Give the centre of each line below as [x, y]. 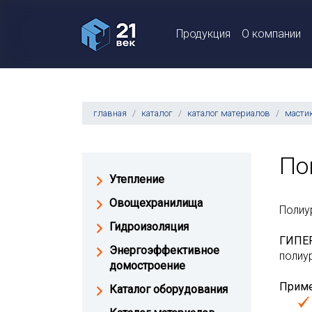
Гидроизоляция [149, 227]
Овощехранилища [156, 203]
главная [110, 113]
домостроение [147, 266]
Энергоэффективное [164, 250]
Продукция [203, 34]
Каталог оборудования [169, 289]
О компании [271, 34]
